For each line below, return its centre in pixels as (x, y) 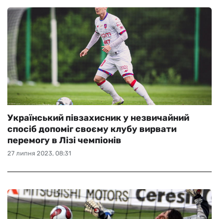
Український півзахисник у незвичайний (98, 118)
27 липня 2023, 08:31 (39, 153)
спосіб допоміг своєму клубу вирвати (92, 129)
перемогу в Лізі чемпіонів (64, 140)
